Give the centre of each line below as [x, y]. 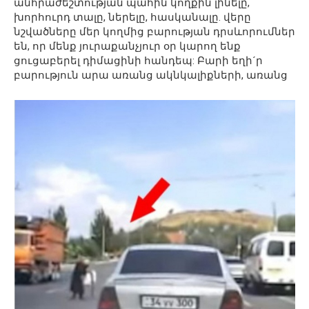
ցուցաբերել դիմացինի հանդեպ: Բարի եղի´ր [138, 60]
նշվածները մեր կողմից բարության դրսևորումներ [154, 31]
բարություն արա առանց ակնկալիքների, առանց [151, 75]
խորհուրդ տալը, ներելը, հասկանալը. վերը [132, 17]
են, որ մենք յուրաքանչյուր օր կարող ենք [127, 46]
